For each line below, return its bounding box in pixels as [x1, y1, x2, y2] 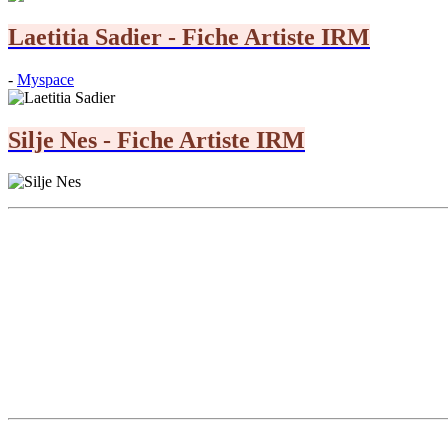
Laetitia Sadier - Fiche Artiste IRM [8, 23, 370, 50]
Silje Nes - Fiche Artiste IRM [8, 126, 305, 153]
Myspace [17, 70, 74, 88]
